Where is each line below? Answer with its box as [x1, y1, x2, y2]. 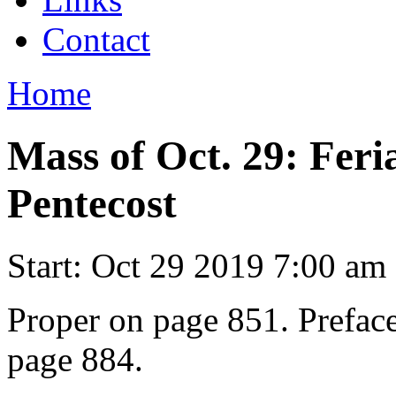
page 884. [7, 340, 143, 379]
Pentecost [7, 179, 177, 226]
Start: [7, 247, 91, 286]
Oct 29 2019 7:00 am [91, 247, 386, 286]
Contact [42, 19, 150, 58]
